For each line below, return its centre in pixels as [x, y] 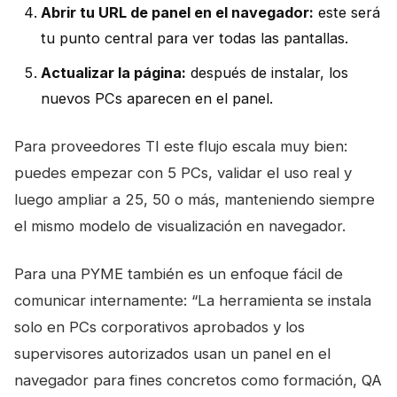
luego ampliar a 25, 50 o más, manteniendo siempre [195, 199]
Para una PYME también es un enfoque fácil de [179, 273]
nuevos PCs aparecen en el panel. [157, 98]
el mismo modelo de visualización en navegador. [180, 226]
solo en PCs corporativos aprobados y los [160, 327]
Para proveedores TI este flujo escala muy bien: [181, 146]
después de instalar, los [267, 72]
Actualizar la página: [113, 72]
